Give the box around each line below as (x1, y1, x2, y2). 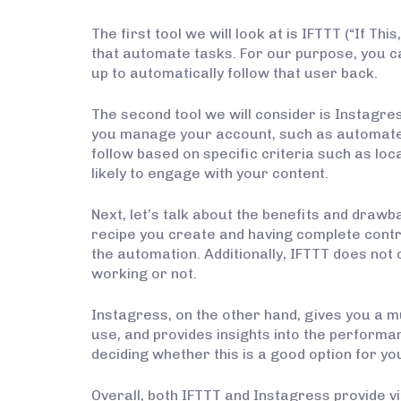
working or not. (91, 265, 197, 283)
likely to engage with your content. (91, 165, 328, 183)
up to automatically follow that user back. (91, 64, 378, 82)
